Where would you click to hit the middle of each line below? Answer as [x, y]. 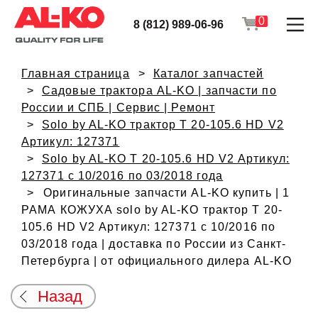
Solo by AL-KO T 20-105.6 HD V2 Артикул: [166, 159]
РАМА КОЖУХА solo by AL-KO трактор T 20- [152, 210]
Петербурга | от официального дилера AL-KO [157, 261]
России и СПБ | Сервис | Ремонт [119, 108]
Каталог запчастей [208, 73]
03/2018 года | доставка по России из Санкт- [154, 244]
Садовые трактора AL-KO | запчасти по [159, 91]
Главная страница [76, 73]
